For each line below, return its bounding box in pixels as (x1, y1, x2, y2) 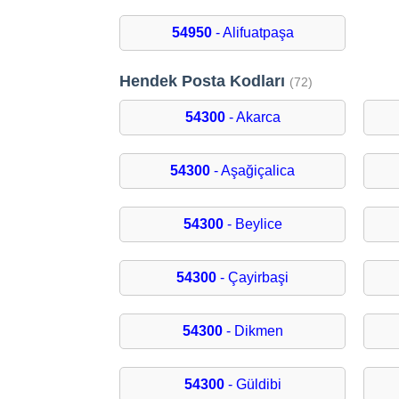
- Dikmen (222, 323, 283, 339)
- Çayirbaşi (216, 270, 289, 286)
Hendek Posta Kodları (119, 72, 290, 91)
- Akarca (224, 110, 281, 126)
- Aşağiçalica (210, 163, 296, 179)
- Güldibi (224, 377, 281, 393)
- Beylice (223, 216, 282, 232)
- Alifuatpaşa (211, 25, 294, 41)
